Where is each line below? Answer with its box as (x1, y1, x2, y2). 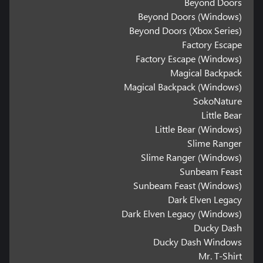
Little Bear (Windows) (155, 123, 242, 136)
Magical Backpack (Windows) (124, 80, 242, 93)
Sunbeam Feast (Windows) (133, 179, 242, 192)
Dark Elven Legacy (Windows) (122, 207, 242, 220)
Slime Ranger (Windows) (141, 151, 242, 164)
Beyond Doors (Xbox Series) (129, 24, 242, 37)
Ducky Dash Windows (153, 235, 242, 248)
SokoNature (193, 95, 242, 107)
